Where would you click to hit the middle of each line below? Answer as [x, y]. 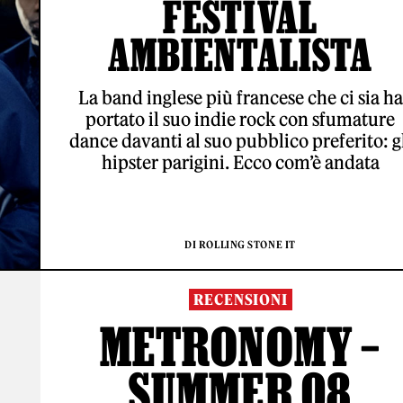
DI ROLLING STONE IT [240, 245]
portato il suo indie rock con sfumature [240, 119]
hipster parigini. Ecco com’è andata [240, 162]
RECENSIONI [240, 300]
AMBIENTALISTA [240, 54]
